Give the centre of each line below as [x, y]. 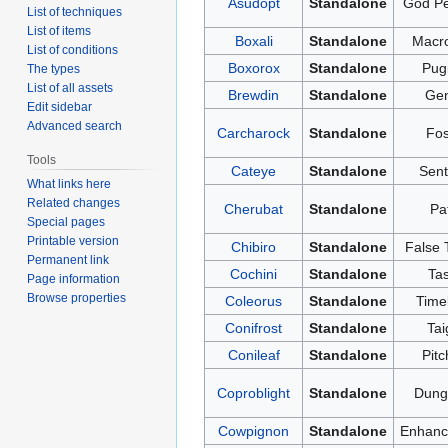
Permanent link [68, 259]
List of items [59, 30]
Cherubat [253, 208]
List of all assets [70, 87]
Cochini [253, 273]
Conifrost [253, 327]
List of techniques [75, 11]
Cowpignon [253, 430]
